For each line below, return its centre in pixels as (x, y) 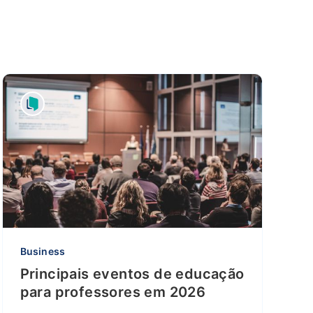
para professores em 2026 (113, 292)
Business (43, 251)
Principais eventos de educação (132, 274)
